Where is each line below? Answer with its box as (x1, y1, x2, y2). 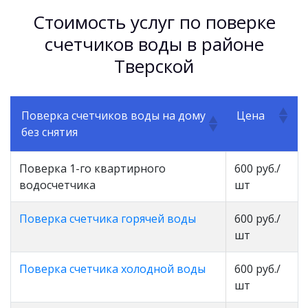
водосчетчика (19, 177, 96, 192)
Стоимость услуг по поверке (32, 9, 276, 34)
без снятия (21, 124, 78, 140)
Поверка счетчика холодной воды (19, 261, 206, 276)
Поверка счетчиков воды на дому (21, 107, 206, 123)
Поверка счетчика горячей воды (19, 210, 196, 226)
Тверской (114, 53, 194, 78)
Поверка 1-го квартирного (19, 160, 166, 176)
